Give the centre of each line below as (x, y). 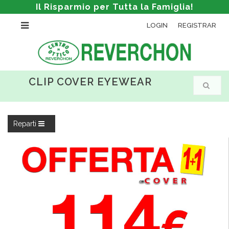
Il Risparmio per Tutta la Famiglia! (114, 7)
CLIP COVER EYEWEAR (90, 82)
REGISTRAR (197, 25)
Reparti (26, 123)
